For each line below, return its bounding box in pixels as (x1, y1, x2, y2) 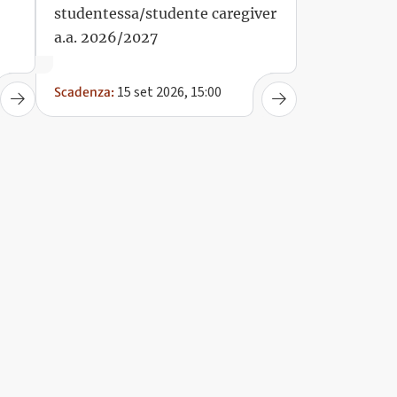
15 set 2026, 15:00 (114, 82, 222, 102)
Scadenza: (54, 83, 115, 100)
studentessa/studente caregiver (54, 4, 277, 22)
